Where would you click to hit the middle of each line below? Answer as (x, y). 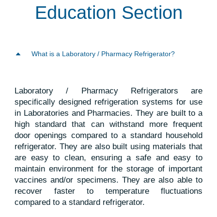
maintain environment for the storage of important (108, 169)
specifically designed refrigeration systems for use (108, 102)
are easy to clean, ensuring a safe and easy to (108, 157)
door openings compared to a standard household (108, 135)
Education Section (108, 13)
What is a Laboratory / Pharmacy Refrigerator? (103, 54)
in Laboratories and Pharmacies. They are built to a (108, 113)
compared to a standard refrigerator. (80, 202)
